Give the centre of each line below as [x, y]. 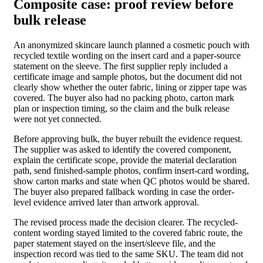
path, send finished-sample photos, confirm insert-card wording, [131, 171]
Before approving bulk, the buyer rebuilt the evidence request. [128, 139]
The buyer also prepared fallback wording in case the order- [124, 192]
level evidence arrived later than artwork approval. [106, 203]
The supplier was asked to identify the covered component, [122, 150]
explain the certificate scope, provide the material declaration [125, 160]
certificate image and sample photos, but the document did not [128, 77]
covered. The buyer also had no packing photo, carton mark [124, 98]
